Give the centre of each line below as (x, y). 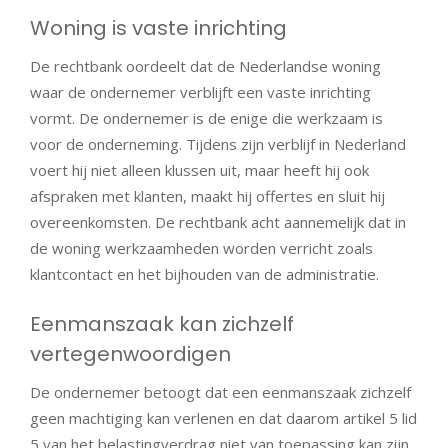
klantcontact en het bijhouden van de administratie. (204, 273)
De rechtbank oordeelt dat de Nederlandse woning (205, 65)
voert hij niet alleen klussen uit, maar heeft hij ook (199, 169)
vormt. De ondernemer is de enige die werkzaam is (206, 117)
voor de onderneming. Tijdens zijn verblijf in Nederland (218, 143)
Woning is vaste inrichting (158, 27)
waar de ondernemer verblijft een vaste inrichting (200, 91)
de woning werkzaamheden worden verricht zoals (201, 247)
